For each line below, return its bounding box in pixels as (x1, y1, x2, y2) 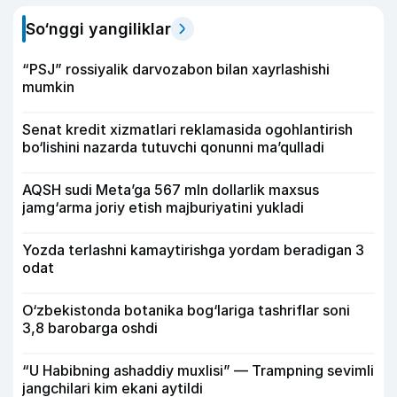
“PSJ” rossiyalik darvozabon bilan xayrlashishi (22, 59, 330, 78)
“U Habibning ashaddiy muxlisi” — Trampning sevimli (22, 361, 374, 379)
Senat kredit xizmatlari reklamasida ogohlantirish (22, 120, 353, 138)
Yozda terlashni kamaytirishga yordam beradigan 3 (22, 240, 364, 259)
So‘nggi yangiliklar (26, 19, 171, 38)
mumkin (22, 77, 74, 96)
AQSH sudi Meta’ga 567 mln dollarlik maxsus (22, 180, 319, 198)
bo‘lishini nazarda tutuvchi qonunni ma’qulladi (22, 137, 324, 156)
